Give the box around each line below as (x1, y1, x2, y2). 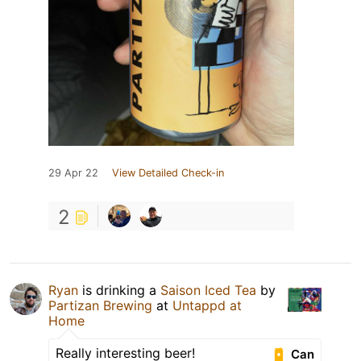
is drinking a (78, 282, 160, 299)
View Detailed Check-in (112, 167, 224, 180)
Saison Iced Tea (160, 282, 256, 299)
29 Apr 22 (48, 167, 98, 180)
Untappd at (172, 297, 242, 314)
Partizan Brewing (48, 297, 152, 314)
